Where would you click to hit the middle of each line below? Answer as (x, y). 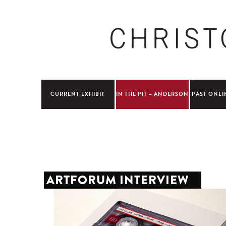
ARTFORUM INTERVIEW (118, 180)
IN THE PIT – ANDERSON (152, 94)
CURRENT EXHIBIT (78, 94)
